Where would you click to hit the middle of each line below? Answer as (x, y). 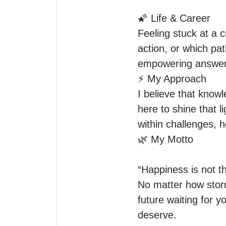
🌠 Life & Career (174, 18)
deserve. (157, 215)
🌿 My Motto (165, 139)
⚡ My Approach (172, 79)
